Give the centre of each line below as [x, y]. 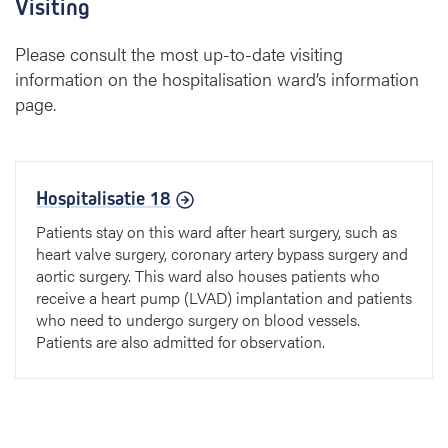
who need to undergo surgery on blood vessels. [198, 319]
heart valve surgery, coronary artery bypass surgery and [222, 253]
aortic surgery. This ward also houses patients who [208, 275]
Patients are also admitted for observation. [180, 341]
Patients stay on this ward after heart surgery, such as [216, 231]
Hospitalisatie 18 [103, 198]
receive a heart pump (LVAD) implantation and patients [224, 297]
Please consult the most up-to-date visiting [179, 53]
